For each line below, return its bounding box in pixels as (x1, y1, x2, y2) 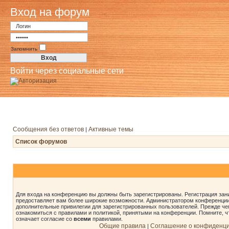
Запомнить (11, 46, 37, 52)
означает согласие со (16, 216, 74, 222)
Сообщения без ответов (13, 126, 84, 133)
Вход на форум (10, 6, 89, 18)
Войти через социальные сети (10, 66, 124, 75)
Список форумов (15, 138, 67, 145)
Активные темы (88, 126, 133, 133)
